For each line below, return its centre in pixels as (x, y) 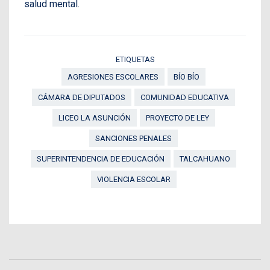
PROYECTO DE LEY (177, 118)
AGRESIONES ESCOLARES (113, 77)
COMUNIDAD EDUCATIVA (185, 97)
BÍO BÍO (187, 77)
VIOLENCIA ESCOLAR (133, 179)
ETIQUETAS (135, 59)
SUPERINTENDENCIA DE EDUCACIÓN (101, 159)
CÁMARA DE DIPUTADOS (82, 97)
